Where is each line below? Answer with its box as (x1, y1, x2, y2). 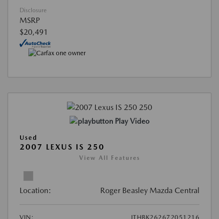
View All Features (79, 154, 140, 161)
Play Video (114, 116, 150, 126)
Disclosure (20, 6, 46, 14)
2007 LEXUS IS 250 (20, 142, 105, 152)
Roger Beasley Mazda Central (100, 185, 199, 195)
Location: (20, 185, 51, 195)
